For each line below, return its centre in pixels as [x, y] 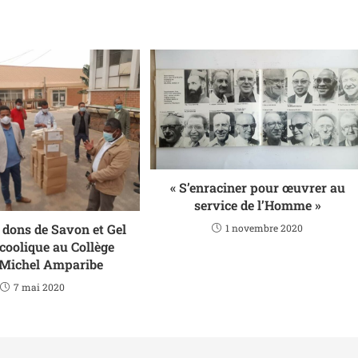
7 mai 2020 [39, 287]
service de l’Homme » [257, 205]
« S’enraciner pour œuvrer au [257, 187]
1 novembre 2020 [265, 227]
